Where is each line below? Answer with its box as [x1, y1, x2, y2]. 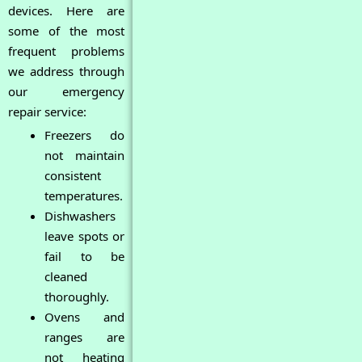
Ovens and [44, 309, 125, 326]
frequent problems [8, 43, 125, 60]
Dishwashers [44, 208, 116, 225]
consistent [44, 167, 101, 184]
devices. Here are [8, 2, 125, 19]
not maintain [44, 147, 125, 164]
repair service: [8, 103, 86, 120]
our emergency [8, 83, 125, 100]
